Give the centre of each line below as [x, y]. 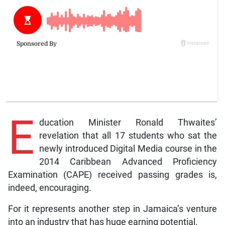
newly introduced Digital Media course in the [128, 148]
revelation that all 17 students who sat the [128, 135]
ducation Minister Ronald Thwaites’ [128, 122]
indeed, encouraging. [49, 188]
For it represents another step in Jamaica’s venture [113, 209]
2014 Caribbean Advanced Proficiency [128, 161]
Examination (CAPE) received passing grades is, [113, 175]
